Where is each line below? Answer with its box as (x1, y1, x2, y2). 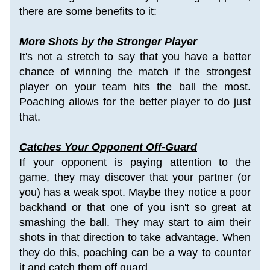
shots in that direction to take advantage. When (19, 231, 251, 243)
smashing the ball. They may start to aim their (19, 216, 251, 228)
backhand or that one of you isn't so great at (19, 201, 251, 213)
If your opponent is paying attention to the (19, 156, 251, 168)
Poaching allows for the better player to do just (19, 96, 251, 108)
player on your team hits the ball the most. (19, 81, 251, 93)
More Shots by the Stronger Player (19, 36, 197, 48)
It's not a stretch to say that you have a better (19, 51, 251, 63)
